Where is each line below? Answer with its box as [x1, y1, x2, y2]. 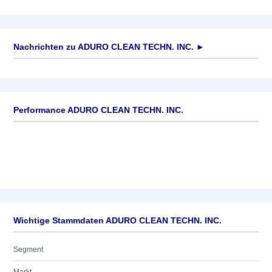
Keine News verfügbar [13, 66, 87, 75]
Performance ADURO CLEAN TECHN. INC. [13, 105, 183, 115]
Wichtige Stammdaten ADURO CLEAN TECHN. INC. [13, 216, 222, 225]
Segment [13, 245, 43, 254]
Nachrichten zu [13, 42, 76, 52]
